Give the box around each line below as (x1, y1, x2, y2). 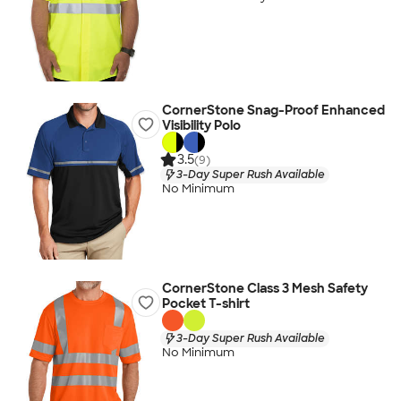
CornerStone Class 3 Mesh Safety (161, 280, 368, 296)
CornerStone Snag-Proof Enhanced (161, 102, 385, 118)
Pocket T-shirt (161, 295, 250, 311)
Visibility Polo (161, 117, 241, 133)
